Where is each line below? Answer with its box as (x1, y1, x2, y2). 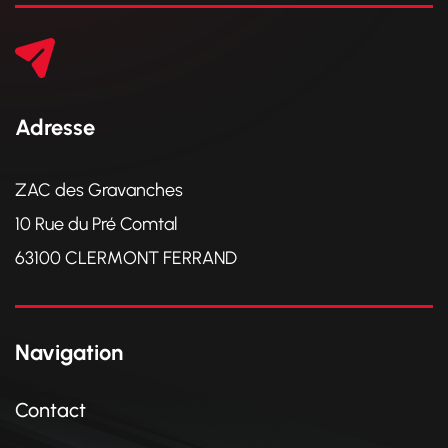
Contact (15, 397, 86, 422)
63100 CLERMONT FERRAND (15, 246, 237, 269)
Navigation (15, 338, 123, 366)
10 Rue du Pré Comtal (15, 212, 177, 235)
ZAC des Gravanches (15, 178, 183, 201)
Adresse (15, 113, 95, 141)
